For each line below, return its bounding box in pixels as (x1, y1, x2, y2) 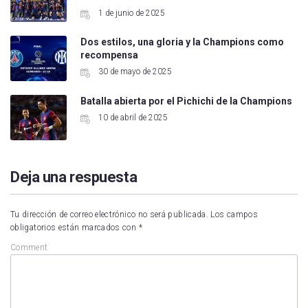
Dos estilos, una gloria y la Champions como (80, 36, 284, 48)
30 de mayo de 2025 (96, 67, 172, 77)
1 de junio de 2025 (96, 8, 165, 18)
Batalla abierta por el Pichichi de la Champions (80, 95, 292, 107)
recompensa (80, 49, 138, 61)
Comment (10, 242, 48, 252)
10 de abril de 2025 (96, 112, 168, 122)
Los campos (210, 209, 258, 219)
